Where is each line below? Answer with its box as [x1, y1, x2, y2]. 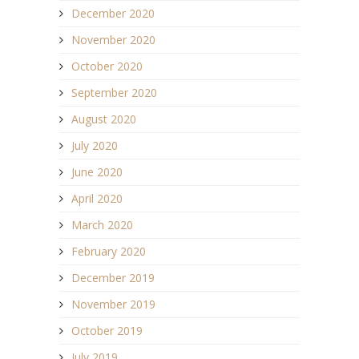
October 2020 [71, 58, 143, 75]
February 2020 [71, 244, 146, 260]
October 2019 [71, 323, 143, 339]
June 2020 [71, 164, 123, 180]
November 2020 [71, 32, 155, 48]
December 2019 [71, 270, 155, 286]
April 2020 [71, 191, 123, 207]
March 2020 [71, 217, 133, 233]
